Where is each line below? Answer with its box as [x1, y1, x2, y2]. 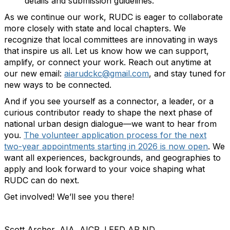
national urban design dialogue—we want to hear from [4, 119, 217, 129]
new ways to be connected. [4, 80, 111, 90]
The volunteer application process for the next [24, 130, 206, 140]
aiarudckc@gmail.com [64, 68, 149, 79]
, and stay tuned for [149, 68, 226, 79]
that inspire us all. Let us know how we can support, [4, 46, 209, 56]
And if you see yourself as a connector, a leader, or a [4, 96, 214, 106]
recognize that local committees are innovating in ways [4, 34, 218, 45]
